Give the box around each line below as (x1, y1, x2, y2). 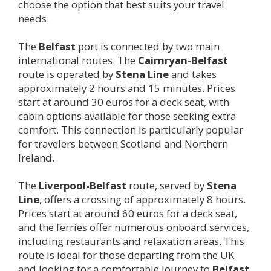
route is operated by (18, 67, 116, 81)
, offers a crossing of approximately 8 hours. (39, 192, 246, 206)
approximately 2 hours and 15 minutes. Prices (18, 80, 235, 95)
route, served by (126, 178, 207, 192)
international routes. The (18, 53, 138, 67)
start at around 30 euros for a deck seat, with (18, 94, 229, 109)
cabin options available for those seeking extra (18, 108, 236, 123)
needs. (18, 11, 49, 25)
